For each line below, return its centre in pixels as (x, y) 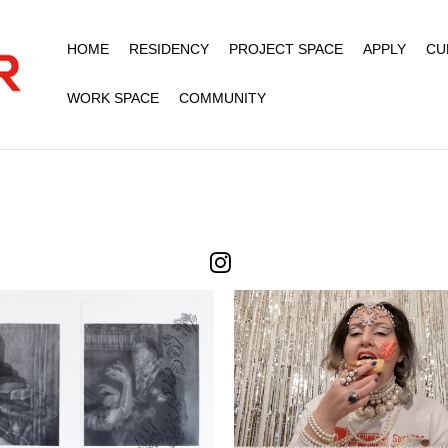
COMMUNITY (222, 98)
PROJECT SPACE (285, 49)
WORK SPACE (112, 98)
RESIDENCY (168, 49)
